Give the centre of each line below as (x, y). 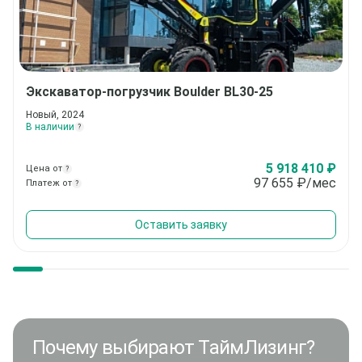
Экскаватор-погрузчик (100, 92)
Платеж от (49, 183)
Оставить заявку (181, 225)
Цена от (44, 168)
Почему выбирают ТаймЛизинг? (174, 347)
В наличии (50, 127)
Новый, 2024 (55, 115)
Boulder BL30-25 (223, 92)
